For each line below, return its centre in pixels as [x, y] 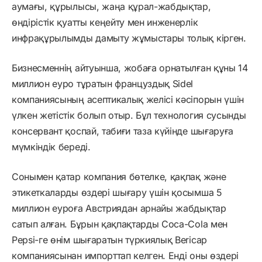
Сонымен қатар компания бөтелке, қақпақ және [119, 176]
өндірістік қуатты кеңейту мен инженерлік [105, 22]
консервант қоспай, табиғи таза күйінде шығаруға [123, 131]
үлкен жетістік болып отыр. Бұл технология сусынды [129, 115]
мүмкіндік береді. [51, 146]
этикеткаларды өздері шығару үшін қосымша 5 [117, 192]
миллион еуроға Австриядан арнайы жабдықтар [119, 208]
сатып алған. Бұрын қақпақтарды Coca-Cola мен [120, 224]
